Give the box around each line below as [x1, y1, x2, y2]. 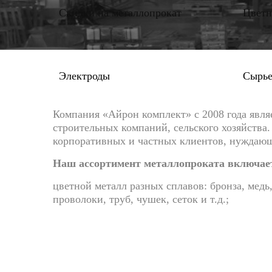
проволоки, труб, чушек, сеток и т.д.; [53, 193, 229, 205]
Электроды [59, 70, 110, 82]
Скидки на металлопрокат [59, 7, 182, 19]
